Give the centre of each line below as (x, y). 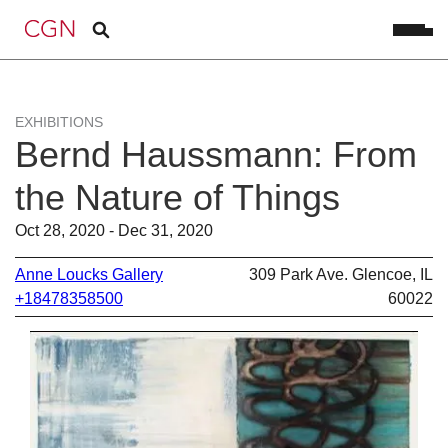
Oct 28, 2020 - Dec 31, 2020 (114, 230)
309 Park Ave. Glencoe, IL (341, 274)
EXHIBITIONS (59, 122)
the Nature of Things (177, 197)
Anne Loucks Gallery (89, 274)
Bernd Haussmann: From (216, 154)
